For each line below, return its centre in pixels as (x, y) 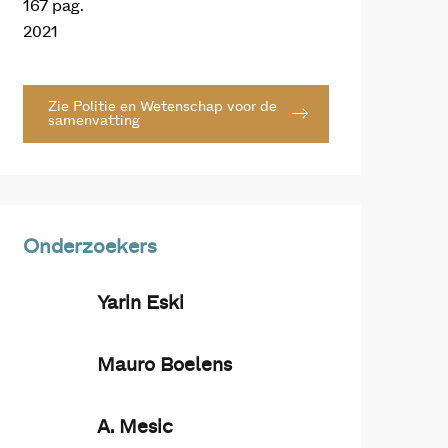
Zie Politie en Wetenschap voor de (162, 107)
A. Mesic (135, 428)
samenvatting (94, 121)
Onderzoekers (90, 247)
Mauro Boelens (164, 366)
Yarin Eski (140, 304)
